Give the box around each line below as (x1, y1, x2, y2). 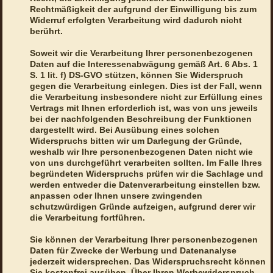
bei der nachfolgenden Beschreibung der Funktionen (29, 114, 252, 124)
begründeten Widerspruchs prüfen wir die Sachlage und (29, 169, 263, 179)
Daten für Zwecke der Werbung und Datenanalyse (29, 246, 236, 256)
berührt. (29, 26, 63, 37)
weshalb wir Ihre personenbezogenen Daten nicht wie (29, 147, 253, 157)
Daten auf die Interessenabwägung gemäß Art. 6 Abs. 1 (29, 59, 258, 69)
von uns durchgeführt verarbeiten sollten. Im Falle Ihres (29, 158, 262, 168)
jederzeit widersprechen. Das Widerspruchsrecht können (29, 257, 266, 267)
